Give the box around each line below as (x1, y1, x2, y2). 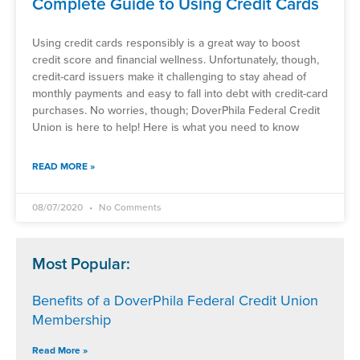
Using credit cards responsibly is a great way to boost (32, 35, 300, 50)
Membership (32, 310, 111, 329)
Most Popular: (32, 254, 130, 274)
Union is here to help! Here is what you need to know (32, 120, 299, 134)
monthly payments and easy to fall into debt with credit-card (32, 86, 328, 100)
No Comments (96, 201, 162, 214)
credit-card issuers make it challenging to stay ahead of (32, 69, 306, 84)
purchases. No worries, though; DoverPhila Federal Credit (32, 103, 320, 117)
